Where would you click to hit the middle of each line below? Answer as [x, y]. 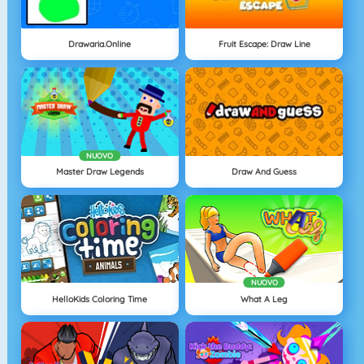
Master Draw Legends [100, 171]
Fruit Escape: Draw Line [264, 44]
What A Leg [264, 299]
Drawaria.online [100, 44]
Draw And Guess [264, 171]
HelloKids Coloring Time [100, 299]
